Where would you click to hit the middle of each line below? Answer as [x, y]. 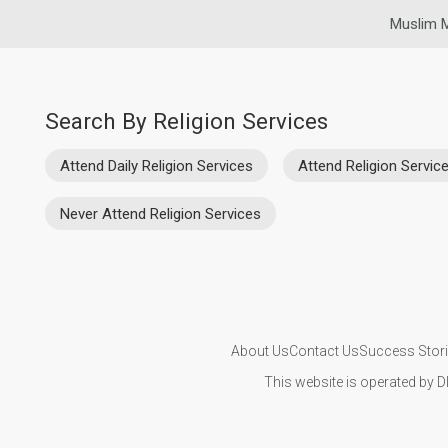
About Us [259, 350]
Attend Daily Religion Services [156, 165]
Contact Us [323, 350]
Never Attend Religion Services [160, 213]
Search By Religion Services [186, 121]
